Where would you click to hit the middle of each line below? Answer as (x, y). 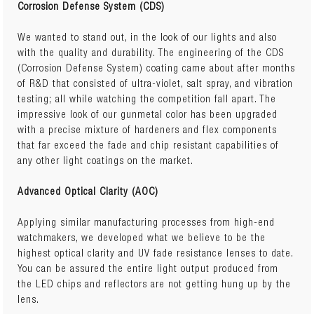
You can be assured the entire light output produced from (148, 269)
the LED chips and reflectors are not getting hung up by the (155, 285)
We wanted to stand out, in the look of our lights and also (148, 38)
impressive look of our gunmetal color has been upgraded (148, 115)
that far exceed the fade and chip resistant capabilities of (149, 146)
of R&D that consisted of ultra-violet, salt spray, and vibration (156, 84)
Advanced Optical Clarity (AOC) (88, 192)
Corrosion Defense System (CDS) (91, 7)
